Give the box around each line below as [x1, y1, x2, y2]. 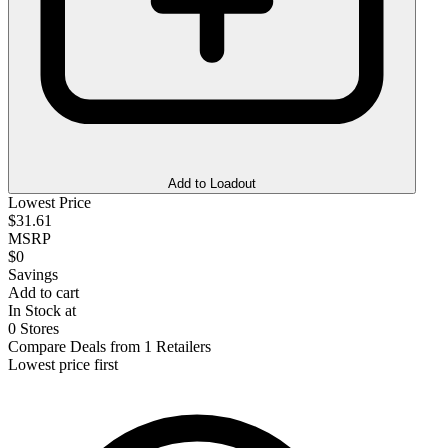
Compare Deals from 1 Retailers [8, 337, 211, 355]
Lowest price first [8, 355, 118, 373]
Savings [8, 265, 58, 283]
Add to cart [8, 283, 79, 301]
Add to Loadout [168, 175, 256, 191]
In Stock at [8, 301, 76, 319]
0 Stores [8, 319, 59, 337]
